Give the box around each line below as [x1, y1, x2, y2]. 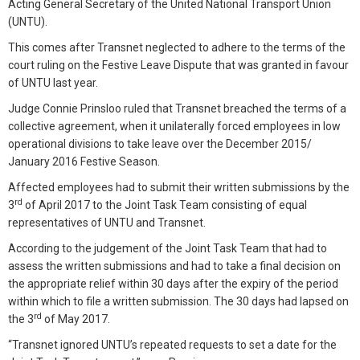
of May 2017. [42, 313, 110, 325]
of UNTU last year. [8, 76, 98, 89]
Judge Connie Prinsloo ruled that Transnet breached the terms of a [8, 102, 346, 115]
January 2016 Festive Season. [8, 155, 160, 168]
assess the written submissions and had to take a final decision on [8, 260, 341, 272]
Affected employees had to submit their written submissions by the [8, 181, 350, 194]
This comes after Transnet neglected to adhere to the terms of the [8, 41, 346, 54]
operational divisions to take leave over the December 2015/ [8, 137, 312, 150]
